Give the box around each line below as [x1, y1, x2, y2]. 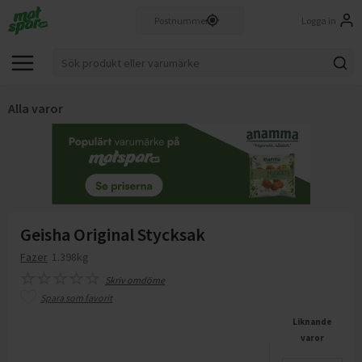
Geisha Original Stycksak [20, 223, 205, 246]
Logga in [301, 14, 336, 27]
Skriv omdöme [105, 274, 165, 286]
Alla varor [8, 100, 63, 116]
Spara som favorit [40, 292, 112, 304]
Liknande [292, 316, 332, 327]
